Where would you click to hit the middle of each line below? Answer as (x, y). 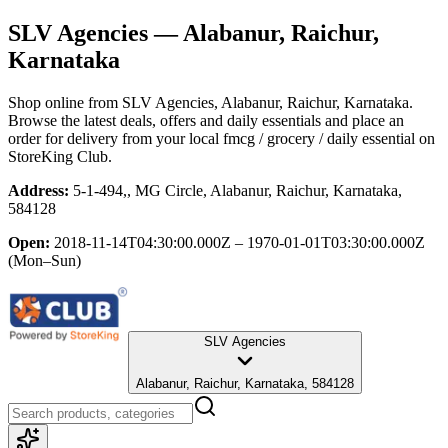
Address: (38, 190)
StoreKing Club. (60, 156)
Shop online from (65, 102)
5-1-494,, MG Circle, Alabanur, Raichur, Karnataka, (237, 190)
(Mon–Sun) (44, 260)
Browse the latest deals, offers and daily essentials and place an (206, 120)
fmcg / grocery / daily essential (319, 138)
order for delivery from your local (113, 138)
